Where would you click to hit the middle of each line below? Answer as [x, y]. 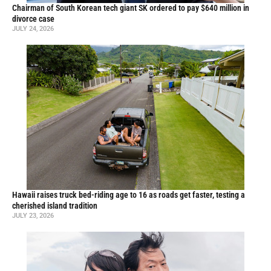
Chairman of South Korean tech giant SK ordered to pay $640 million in [131, 8]
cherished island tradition [55, 206]
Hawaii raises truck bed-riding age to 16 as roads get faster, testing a [129, 195]
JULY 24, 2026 [33, 28]
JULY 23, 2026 [33, 215]
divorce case [33, 19]
